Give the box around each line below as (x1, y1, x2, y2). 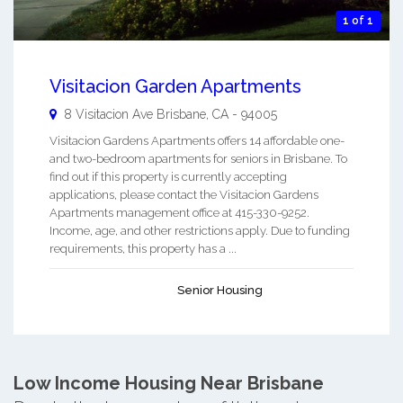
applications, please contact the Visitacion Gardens (49, 187, 318, 201)
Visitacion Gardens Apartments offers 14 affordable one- (49, 133, 345, 148)
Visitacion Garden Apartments (49, 75, 301, 97)
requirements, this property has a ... (49, 241, 237, 255)
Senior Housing (177, 282, 263, 297)
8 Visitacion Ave (64, 106, 153, 121)
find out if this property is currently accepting (49, 169, 287, 184)
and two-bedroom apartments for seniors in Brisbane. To (49, 151, 347, 166)
